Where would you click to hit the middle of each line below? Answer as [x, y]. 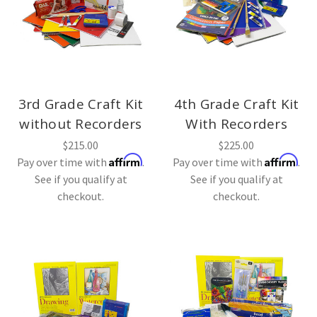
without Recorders [81, 124]
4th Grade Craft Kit [236, 104]
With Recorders [236, 124]
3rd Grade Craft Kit [81, 104]
